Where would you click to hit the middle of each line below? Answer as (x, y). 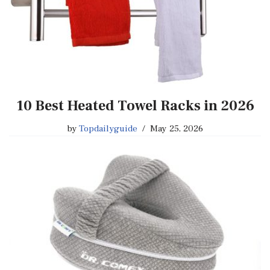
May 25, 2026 (177, 129)
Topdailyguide (108, 129)
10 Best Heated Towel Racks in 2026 (135, 106)
